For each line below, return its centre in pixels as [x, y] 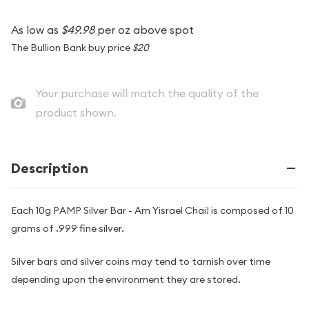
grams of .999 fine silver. [68, 228]
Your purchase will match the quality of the [147, 93]
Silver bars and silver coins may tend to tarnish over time [141, 262]
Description [50, 168]
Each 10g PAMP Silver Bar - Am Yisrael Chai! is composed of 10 [152, 210]
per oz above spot [144, 30]
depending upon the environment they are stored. [126, 280]
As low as [36, 30]
